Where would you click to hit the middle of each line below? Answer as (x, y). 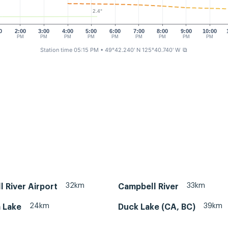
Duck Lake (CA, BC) (157, 207)
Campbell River (148, 187)
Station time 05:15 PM (69, 50)
